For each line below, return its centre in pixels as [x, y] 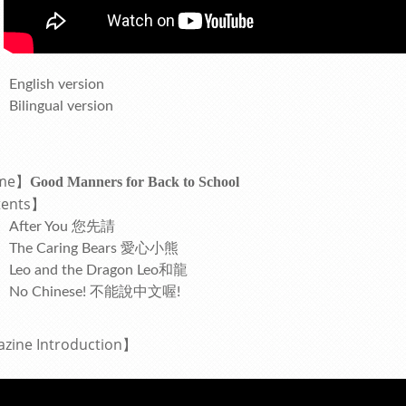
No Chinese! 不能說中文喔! [95, 292]
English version [57, 84]
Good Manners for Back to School [135, 182]
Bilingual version [61, 106]
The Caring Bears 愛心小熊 [94, 248]
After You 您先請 [62, 227]
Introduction [79, 344]
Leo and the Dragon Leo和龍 [98, 270]
